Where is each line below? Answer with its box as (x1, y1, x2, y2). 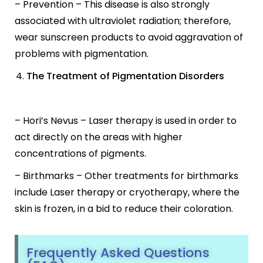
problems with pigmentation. (15, 47, 149, 60)
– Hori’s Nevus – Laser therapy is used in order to (15, 114, 237, 127)
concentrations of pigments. (15, 147, 146, 160)
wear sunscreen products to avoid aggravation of (15, 31, 243, 44)
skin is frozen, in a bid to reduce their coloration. (15, 202, 233, 215)
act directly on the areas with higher (15, 130, 183, 144)
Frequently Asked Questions (26, 244, 210, 262)
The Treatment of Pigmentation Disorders (26, 69, 224, 83)
